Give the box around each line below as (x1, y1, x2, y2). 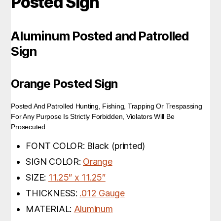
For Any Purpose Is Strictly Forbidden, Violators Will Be (11, 112, 175, 120)
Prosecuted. (11, 123, 47, 131)
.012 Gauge (79, 188, 125, 199)
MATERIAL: (26, 204, 74, 215)
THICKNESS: (26, 188, 80, 199)
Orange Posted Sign (11, 76, 118, 91)
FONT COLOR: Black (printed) (26, 141, 146, 151)
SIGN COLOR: (26, 156, 83, 167)
